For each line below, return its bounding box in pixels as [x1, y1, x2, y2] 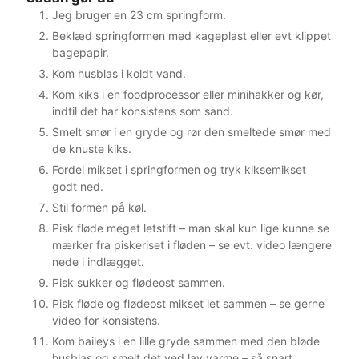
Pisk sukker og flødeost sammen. [52, 275, 226, 289]
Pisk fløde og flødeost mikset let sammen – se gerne [52, 296, 325, 310]
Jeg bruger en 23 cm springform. [52, 7, 227, 22]
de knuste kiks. [52, 141, 132, 155]
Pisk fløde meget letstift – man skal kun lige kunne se [52, 220, 330, 235]
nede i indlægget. [52, 254, 145, 268]
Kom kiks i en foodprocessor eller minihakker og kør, [52, 87, 325, 101]
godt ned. [52, 179, 104, 193]
